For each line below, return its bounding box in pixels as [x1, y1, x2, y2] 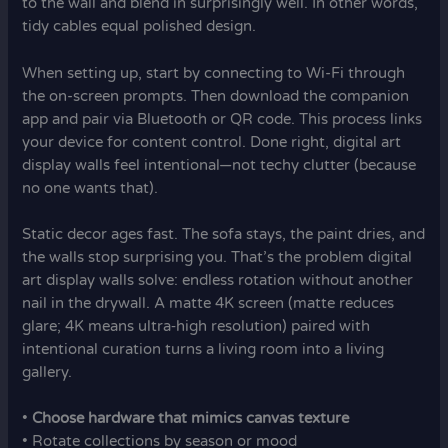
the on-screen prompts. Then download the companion [22, 87, 410, 105]
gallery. [22, 364, 73, 382]
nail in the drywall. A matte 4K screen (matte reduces [22, 295, 395, 313]
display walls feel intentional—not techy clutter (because [22, 156, 417, 174]
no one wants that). [22, 179, 159, 197]
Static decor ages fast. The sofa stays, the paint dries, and [22, 226, 426, 244]
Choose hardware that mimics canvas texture [32, 410, 350, 428]
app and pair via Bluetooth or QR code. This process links [22, 110, 423, 128]
